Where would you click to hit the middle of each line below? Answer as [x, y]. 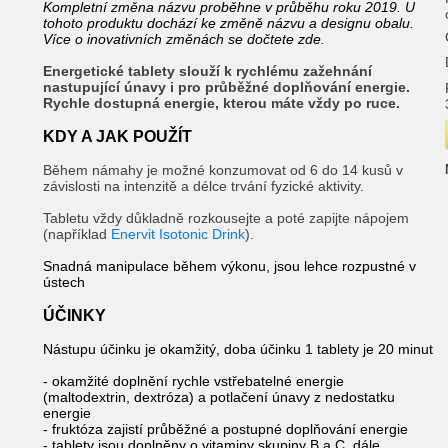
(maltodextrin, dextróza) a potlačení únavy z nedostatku [219, 397]
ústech [64, 282]
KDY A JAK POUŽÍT [117, 136]
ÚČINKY [74, 315]
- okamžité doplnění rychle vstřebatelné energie [193, 381]
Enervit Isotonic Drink [178, 234]
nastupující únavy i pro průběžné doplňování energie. [226, 87]
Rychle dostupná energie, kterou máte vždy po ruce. [221, 103]
